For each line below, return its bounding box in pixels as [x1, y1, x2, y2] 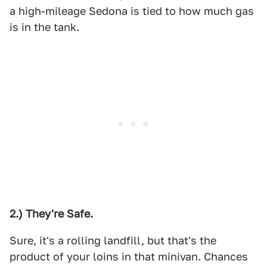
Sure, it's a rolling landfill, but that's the [10, 234, 216, 247]
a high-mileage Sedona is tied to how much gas [10, 5, 254, 17]
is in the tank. [10, 21, 79, 33]
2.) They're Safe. [10, 207, 93, 220]
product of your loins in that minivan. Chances [10, 250, 248, 263]
